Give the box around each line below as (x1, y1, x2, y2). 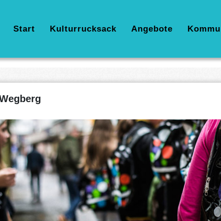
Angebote (131, 24, 173, 34)
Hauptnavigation (5, 22, 83, 35)
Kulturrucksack (50, 24, 116, 34)
